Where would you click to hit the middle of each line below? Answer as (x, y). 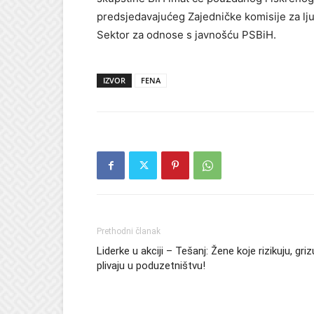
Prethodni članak (129, 231)
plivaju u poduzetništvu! (151, 266)
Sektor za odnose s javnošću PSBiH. (186, 35)
